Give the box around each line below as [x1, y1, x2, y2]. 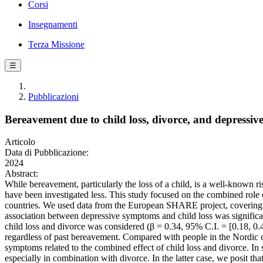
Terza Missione [28, 39, 85, 49]
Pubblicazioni [28, 92, 79, 102]
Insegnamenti [28, 19, 77, 29]
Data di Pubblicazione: [5, 147, 89, 158]
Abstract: [5, 168, 38, 179]
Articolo [5, 137, 35, 147]
